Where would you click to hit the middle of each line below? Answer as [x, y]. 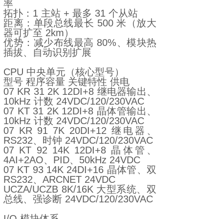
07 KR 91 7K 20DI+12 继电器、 [80, 131]
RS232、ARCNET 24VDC [59, 179]
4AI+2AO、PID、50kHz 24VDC [72, 160]
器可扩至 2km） [39, 33]
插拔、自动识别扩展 [47, 52]
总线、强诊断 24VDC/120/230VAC [78, 199]
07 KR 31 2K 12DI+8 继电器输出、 [80, 91]
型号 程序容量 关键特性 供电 [66, 82]
